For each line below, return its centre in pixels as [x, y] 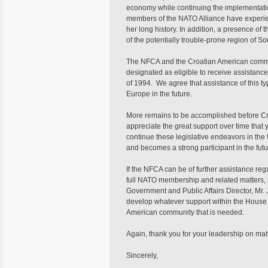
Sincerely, [142, 255]
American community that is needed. [185, 212]
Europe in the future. [159, 94]
